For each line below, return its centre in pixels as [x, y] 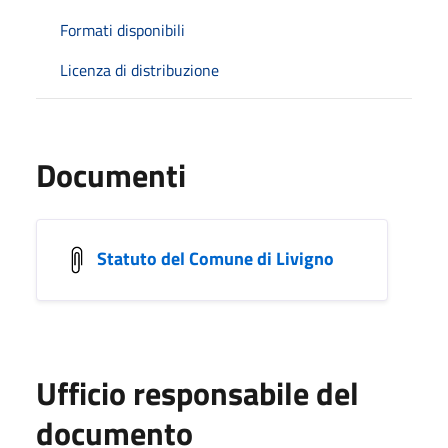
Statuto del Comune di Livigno [215, 258]
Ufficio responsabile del [197, 392]
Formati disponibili [122, 29]
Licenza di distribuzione [139, 69]
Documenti [111, 174]
